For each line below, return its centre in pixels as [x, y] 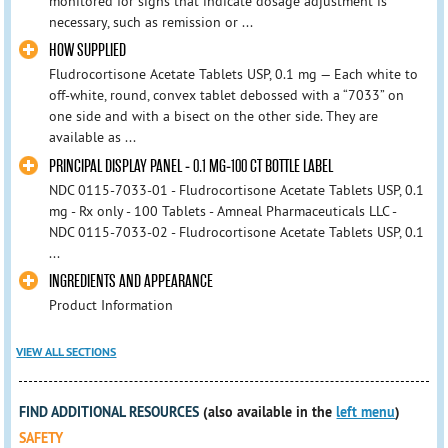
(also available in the [270, 411]
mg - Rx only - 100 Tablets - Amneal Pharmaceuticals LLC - [226, 210]
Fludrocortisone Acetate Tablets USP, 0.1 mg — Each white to [233, 74]
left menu [366, 411]
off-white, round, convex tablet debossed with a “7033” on [226, 95]
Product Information [110, 304]
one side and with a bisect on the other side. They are [213, 116]
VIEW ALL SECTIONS [66, 351]
